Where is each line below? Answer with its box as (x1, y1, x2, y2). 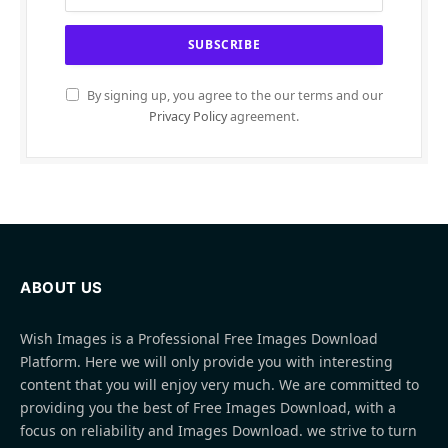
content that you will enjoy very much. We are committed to (20, 374, 419, 394)
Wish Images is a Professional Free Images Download (20, 328, 378, 348)
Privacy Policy (149, 107, 227, 125)
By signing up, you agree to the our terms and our (83, 86, 383, 104)
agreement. (227, 107, 299, 125)
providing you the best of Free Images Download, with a (20, 397, 396, 417)
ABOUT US (20, 277, 103, 297)
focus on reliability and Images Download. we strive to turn (20, 420, 417, 440)
